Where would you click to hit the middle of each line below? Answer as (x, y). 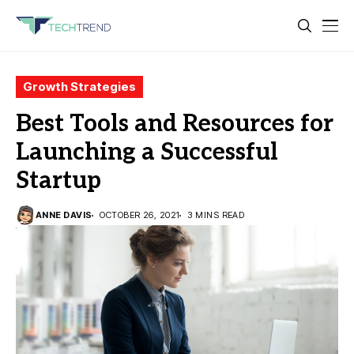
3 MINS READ (216, 215)
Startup (58, 181)
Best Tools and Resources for (175, 124)
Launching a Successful (147, 153)
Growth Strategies (79, 87)
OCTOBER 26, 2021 (140, 215)
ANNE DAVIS (64, 215)
